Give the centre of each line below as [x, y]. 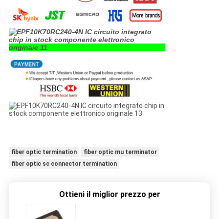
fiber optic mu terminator [120, 152]
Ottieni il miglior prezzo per [109, 195]
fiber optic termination [44, 152]
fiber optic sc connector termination [64, 164]
